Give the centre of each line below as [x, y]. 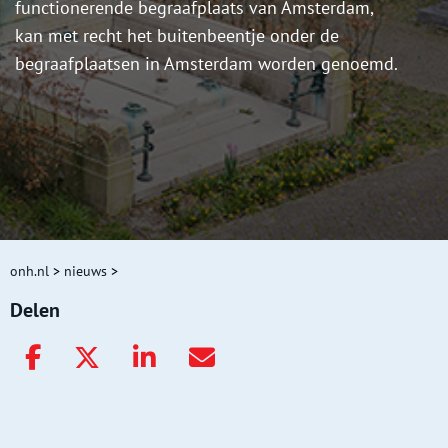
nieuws [85, 271]
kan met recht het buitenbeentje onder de [177, 36]
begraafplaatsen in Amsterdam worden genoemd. [206, 64]
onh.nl [29, 271]
